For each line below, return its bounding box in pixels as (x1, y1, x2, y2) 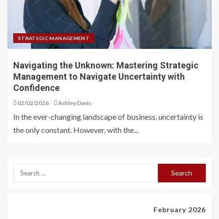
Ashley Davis (58, 99, 91, 107)
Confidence (13, 83, 60, 93)
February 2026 (153, 205, 206, 214)
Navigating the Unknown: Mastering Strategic (13, 60, 198, 70)
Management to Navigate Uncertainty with (13, 71, 185, 82)
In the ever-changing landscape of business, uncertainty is (13, 112, 203, 121)
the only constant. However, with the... (13, 125, 138, 134)
